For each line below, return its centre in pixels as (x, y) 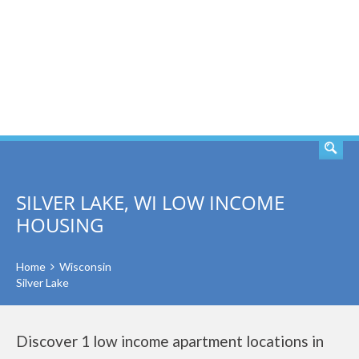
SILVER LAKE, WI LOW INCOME (150, 202)
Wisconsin (85, 266)
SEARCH (295, 68)
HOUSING (60, 225)
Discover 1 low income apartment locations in (170, 341)
